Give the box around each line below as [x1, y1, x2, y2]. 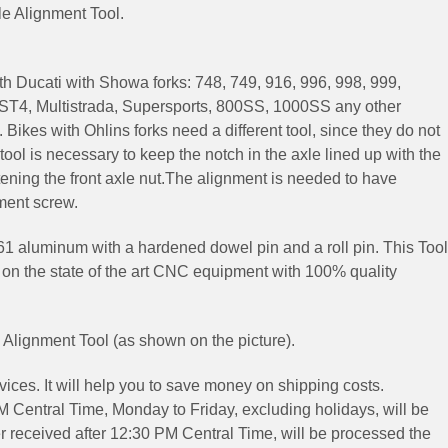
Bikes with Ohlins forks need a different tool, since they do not [7, 121, 440, 139]
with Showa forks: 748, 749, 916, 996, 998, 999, [66, 73, 401, 91]
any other [335, 97, 401, 115]
